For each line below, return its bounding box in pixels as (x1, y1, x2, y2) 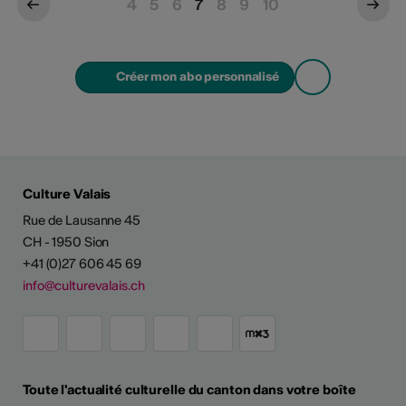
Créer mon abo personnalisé (116, 69, 279, 85)
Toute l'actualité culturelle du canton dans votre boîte (23, 382, 356, 399)
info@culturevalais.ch (23, 277, 145, 295)
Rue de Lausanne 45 (23, 212, 140, 229)
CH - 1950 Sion (23, 234, 110, 251)
